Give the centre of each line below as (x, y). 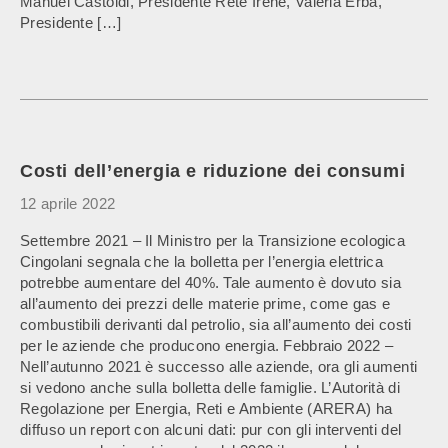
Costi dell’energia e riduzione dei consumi (213, 171)
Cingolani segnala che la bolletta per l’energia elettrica (202, 261)
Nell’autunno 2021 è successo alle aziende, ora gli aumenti (219, 366)
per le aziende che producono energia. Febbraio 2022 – (206, 345)
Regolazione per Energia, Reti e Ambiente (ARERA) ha (206, 408)
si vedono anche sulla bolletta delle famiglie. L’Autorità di (210, 387)
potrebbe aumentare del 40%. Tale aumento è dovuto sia (210, 282)
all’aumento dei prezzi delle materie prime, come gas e (205, 303)
